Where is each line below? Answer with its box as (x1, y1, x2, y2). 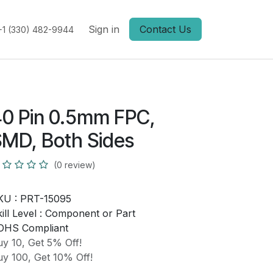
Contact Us (140, 23, 191, 35)
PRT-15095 (19, 193, 71, 205)
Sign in (88, 23, 119, 35)
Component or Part (44, 207, 135, 219)
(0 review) (53, 160, 96, 170)
